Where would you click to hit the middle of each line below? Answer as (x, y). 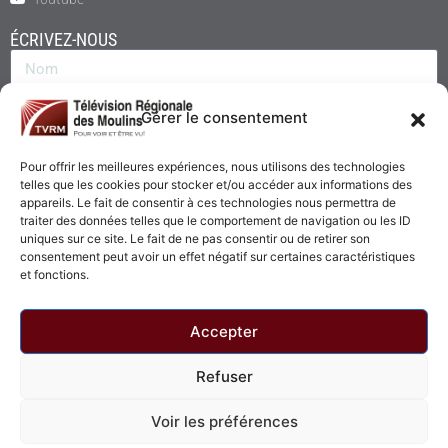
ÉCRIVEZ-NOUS (63, 39)
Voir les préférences (224, 421)
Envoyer (224, 274)
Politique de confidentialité (366, 435)
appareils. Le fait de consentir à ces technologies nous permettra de (208, 202)
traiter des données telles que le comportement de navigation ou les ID (215, 220)
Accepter (224, 331)
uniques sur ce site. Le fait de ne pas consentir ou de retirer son (195, 238)
